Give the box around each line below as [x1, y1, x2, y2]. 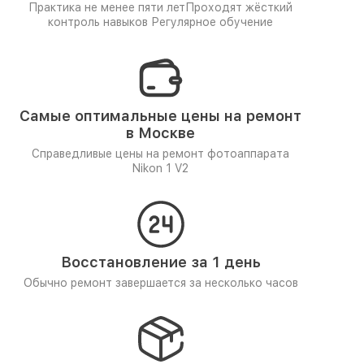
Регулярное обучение [151, 15, 273, 28]
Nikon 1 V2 [132, 162, 188, 175]
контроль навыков [48, 15, 151, 28]
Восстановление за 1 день [60, 253, 261, 271]
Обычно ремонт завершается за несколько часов [23, 276, 298, 289]
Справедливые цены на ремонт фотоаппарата [32, 147, 289, 160]
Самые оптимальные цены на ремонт [19, 107, 301, 124]
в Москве [126, 124, 195, 141]
